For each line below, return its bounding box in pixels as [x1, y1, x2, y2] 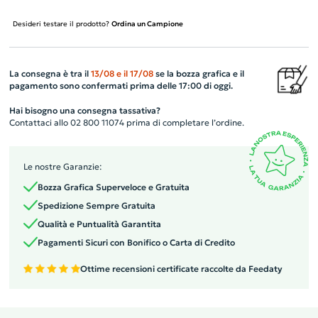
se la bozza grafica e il [153, 67, 244, 79]
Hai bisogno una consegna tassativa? [9, 104, 160, 116]
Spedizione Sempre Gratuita [37, 199, 155, 211]
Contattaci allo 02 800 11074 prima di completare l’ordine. [9, 116, 244, 128]
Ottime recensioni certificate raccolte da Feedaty [79, 263, 283, 274]
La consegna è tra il [9, 67, 91, 79]
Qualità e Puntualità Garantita [37, 218, 161, 229]
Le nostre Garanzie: [23, 160, 102, 172]
